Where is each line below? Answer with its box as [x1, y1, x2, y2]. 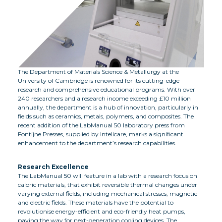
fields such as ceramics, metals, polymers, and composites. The [18, 112, 194, 120]
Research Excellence [18, 163, 89, 170]
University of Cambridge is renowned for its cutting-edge [18, 76, 179, 84]
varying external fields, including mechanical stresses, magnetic [18, 189, 197, 197]
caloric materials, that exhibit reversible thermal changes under [18, 180, 197, 188]
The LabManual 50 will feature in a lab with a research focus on [18, 171, 197, 179]
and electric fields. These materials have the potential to [18, 198, 173, 206]
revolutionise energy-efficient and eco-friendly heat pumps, [18, 207, 185, 215]
